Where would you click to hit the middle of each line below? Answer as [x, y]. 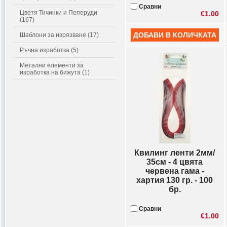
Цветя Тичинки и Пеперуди [59, 13]
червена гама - [175, 171]
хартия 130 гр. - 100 [175, 180]
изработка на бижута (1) [55, 72]
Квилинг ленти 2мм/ [175, 153]
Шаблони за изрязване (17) [59, 35]
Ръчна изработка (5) [49, 50]
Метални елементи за [52, 65]
